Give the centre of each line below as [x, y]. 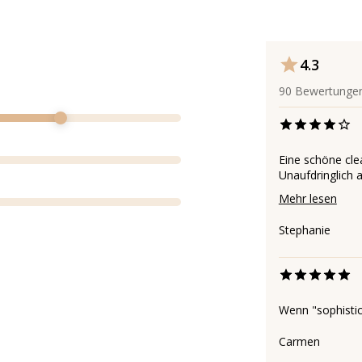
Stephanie [304, 230]
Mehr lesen [307, 199]
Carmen [299, 342]
